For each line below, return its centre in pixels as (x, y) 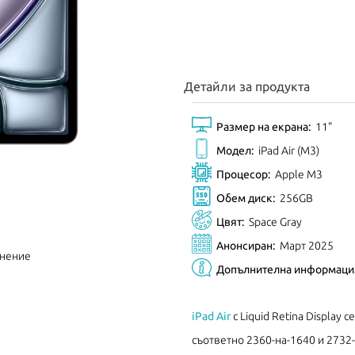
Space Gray (275, 221)
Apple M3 (299, 174)
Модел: (235, 150)
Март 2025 (307, 245)
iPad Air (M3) (289, 150)
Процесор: (243, 174)
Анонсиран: (246, 245)
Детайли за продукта (247, 86)
